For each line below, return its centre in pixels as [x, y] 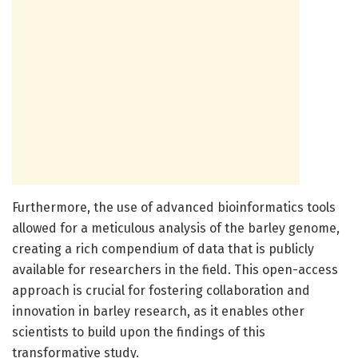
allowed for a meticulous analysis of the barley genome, [176, 228]
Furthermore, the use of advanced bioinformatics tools [174, 207]
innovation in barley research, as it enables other [158, 311]
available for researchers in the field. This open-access [175, 269]
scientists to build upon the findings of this [139, 332]
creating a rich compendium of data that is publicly [163, 249]
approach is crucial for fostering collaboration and [161, 290]
